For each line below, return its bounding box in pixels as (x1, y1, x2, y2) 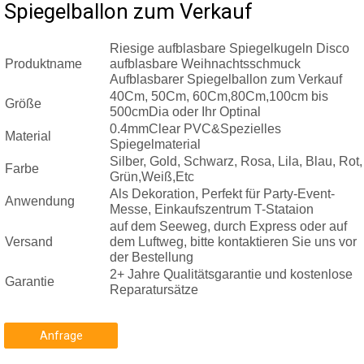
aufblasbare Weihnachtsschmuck (110, 57, 301, 71)
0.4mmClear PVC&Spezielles (110, 122, 281, 136)
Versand (5, 235, 53, 249)
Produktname (5, 57, 82, 71)
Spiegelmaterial (110, 137, 201, 151)
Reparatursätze (110, 283, 198, 297)
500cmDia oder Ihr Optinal (110, 105, 261, 119)
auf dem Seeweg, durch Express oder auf (110, 219, 347, 233)
